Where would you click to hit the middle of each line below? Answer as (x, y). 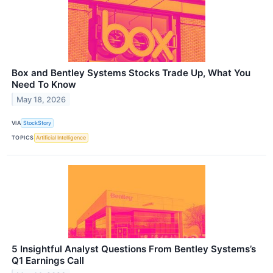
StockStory (37, 123)
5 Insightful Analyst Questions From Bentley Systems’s (134, 249)
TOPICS (23, 138)
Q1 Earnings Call (48, 261)
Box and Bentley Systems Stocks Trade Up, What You (131, 73)
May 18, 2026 (41, 99)
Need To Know (44, 84)
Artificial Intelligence (61, 138)
